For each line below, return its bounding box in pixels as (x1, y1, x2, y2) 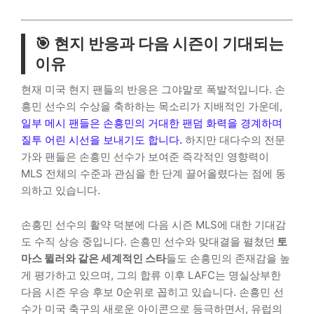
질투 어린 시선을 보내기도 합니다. (21, 132, 185, 146)
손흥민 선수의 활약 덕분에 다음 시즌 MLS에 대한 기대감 (21, 217, 286, 231)
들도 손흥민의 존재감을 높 (166, 251, 290, 265)
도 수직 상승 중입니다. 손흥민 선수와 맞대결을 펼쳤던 (21, 234, 275, 248)
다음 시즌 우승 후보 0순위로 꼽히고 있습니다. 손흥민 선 (21, 285, 284, 299)
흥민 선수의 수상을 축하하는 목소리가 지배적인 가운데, (21, 99, 282, 113)
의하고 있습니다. (21, 183, 100, 197)
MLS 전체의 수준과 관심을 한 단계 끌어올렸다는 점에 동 (21, 166, 286, 180)
